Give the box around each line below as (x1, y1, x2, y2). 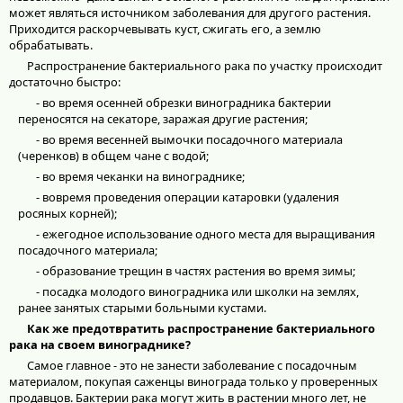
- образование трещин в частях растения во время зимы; (36, 263, 355, 280)
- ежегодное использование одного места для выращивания (36, 226, 375, 243)
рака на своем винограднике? (9, 336, 191, 354)
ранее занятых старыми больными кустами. (18, 300, 266, 317)
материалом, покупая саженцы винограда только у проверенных (9, 373, 378, 390)
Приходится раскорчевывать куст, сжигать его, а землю (9, 21, 321, 38)
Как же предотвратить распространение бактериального (27, 320, 375, 337)
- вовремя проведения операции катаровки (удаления (36, 189, 339, 206)
